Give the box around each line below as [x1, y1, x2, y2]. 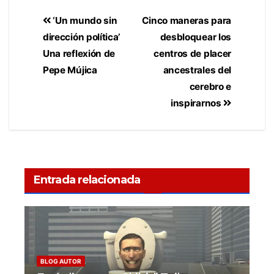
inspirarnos [170, 97, 224, 109]
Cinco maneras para [141, 15, 231, 27]
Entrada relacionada [34, 173, 140, 187]
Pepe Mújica [43, 64, 97, 76]
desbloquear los [160, 31, 231, 43]
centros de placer [154, 48, 231, 60]
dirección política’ [43, 31, 121, 43]
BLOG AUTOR [40, 257, 81, 265]
